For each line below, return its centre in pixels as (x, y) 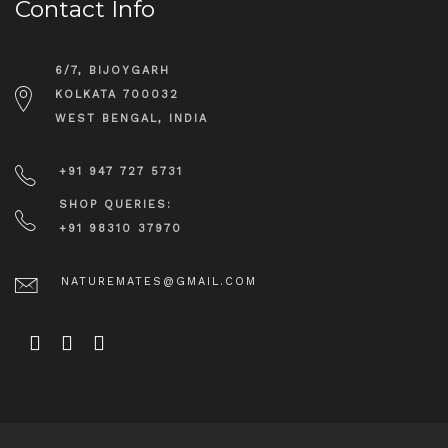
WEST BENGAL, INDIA (132, 119)
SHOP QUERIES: (116, 205)
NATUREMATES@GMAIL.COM (159, 282)
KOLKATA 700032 (117, 95)
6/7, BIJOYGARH (113, 71)
